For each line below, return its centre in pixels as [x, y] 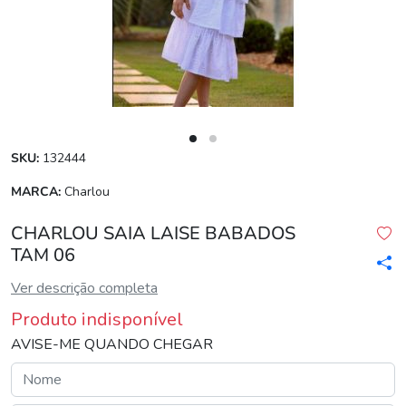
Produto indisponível [97, 319]
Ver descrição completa [84, 288]
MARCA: [36, 192]
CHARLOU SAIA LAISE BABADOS [153, 233]
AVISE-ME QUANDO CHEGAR [112, 344]
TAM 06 [43, 255]
